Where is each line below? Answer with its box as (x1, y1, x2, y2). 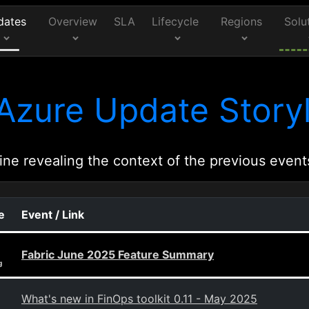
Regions (221, 14, 263, 28)
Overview (48, 14, 97, 28)
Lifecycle (152, 14, 199, 28)
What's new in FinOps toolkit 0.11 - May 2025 (21, 292, 257, 306)
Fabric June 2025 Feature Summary (21, 248, 214, 261)
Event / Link (21, 208, 84, 221)
